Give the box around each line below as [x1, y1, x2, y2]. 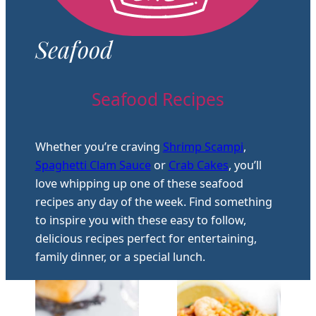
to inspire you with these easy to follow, [35, 212, 246, 228]
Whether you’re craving [35, 138, 163, 154]
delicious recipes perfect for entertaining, [35, 230, 257, 246]
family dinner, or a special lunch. [35, 248, 205, 265]
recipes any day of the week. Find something [35, 193, 272, 209]
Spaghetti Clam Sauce [35, 157, 151, 173]
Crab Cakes [168, 157, 229, 173]
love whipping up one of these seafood [35, 175, 243, 191]
